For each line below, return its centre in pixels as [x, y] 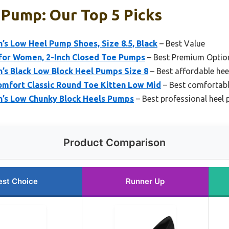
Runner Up [145, 181]
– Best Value [181, 43]
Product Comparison [114, 142]
